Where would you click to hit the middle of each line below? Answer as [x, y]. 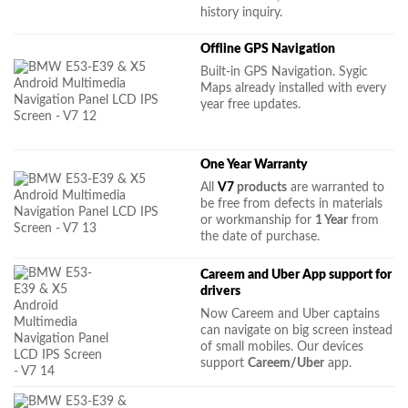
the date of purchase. [260, 236]
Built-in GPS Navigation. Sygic [285, 71]
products [261, 187]
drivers [221, 291]
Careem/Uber [286, 362]
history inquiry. [242, 12]
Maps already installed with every [294, 87]
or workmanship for [258, 219]
